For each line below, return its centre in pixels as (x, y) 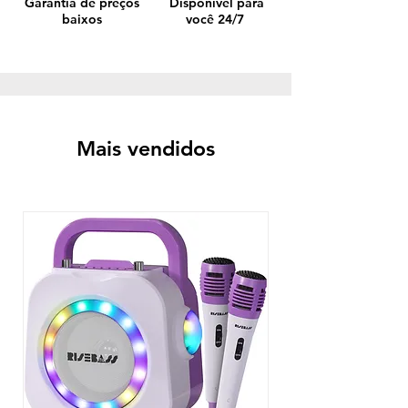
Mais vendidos (146, 148)
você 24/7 (216, 19)
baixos (82, 19)
